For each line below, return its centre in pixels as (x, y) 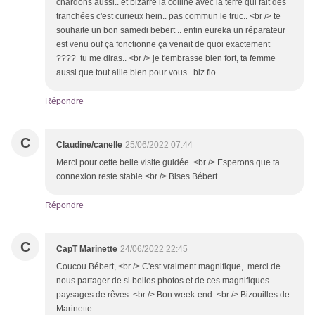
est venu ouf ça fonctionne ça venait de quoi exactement (163, 45)
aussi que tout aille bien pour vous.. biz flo (136, 73)
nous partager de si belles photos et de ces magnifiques (163, 281)
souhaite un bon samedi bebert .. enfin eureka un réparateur (171, 31)
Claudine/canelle (89, 145)
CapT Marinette (87, 249)
